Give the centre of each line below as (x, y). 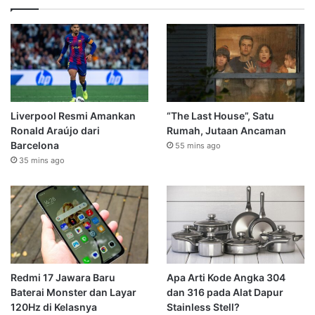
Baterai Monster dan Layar (73, 292)
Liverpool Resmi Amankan (73, 116)
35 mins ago (42, 161)
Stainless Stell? (203, 307)
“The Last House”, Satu (220, 116)
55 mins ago (198, 146)
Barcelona (35, 146)
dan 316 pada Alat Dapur (225, 292)
